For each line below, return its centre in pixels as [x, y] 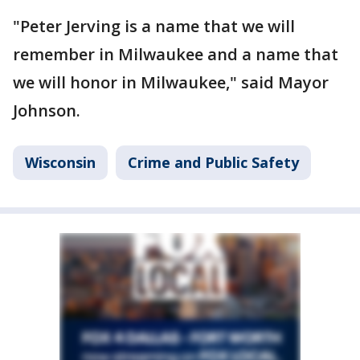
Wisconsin [60, 162]
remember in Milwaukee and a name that [176, 54]
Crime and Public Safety [213, 162]
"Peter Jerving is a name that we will [154, 26]
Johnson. [47, 110]
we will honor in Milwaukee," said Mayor [171, 82]
